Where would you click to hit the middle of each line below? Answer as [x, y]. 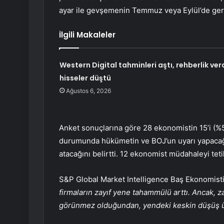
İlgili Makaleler [87, 35]
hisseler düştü [85, 78]
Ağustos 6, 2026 [88, 91]
